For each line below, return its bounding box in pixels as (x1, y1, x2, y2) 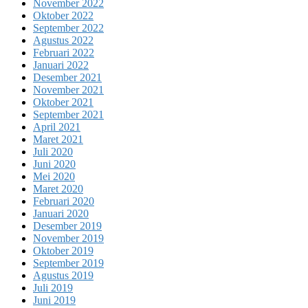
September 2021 (33, 108, 104, 120)
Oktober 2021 (33, 96, 93, 108)
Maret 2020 (33, 182, 83, 195)
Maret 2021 (33, 133, 83, 145)
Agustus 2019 (33, 269, 93, 281)
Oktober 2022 (33, 9, 93, 21)
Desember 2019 (33, 219, 102, 232)
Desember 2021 (33, 71, 102, 83)
